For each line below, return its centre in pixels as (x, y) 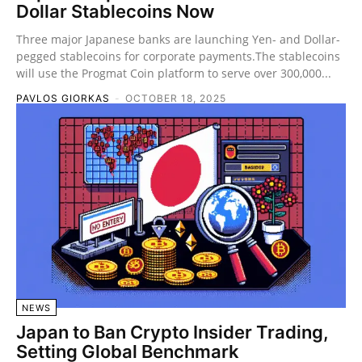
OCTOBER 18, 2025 (176, 98)
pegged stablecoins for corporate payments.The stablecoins (178, 56)
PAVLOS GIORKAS (63, 98)
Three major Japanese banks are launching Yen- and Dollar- (178, 39)
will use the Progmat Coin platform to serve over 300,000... (174, 73)
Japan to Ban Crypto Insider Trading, (173, 332)
